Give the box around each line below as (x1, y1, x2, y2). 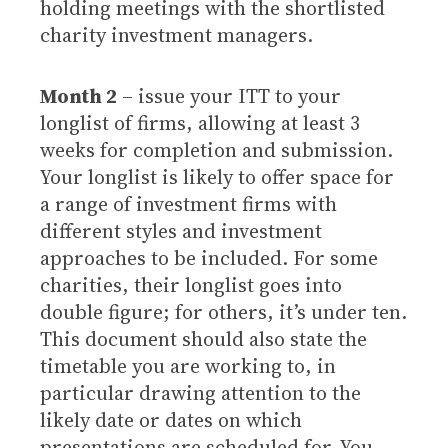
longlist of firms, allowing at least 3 (40, 109, 360, 137)
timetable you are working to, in (40, 352, 336, 380)
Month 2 (40, 82, 117, 110)
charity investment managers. (40, 21, 313, 49)
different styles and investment (40, 217, 322, 245)
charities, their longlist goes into (40, 271, 342, 299)
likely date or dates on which (40, 406, 302, 434)
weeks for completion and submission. (40, 136, 393, 164)
